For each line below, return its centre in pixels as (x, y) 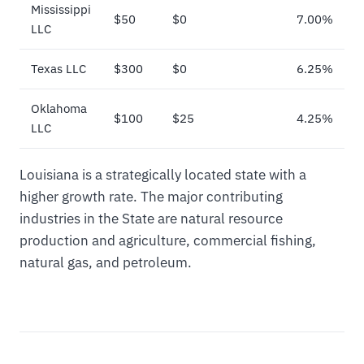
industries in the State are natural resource (151, 219)
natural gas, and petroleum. (106, 263)
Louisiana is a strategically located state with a (163, 175)
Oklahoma (59, 109)
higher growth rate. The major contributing (151, 197)
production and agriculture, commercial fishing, (168, 241)
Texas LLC (58, 69)
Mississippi (61, 10)
